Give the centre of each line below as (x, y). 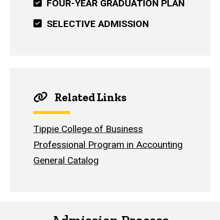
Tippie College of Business (88, 129)
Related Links (89, 97)
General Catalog (66, 160)
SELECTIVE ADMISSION (95, 24)
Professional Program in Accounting (108, 144)
